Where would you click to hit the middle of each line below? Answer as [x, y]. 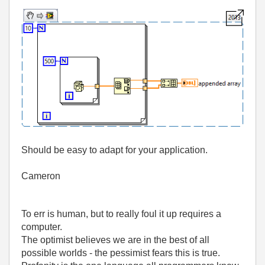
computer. [42, 227]
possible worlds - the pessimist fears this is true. [121, 253]
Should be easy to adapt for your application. [114, 150]
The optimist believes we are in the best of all [115, 240]
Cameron [41, 176]
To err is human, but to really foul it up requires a [121, 214]
